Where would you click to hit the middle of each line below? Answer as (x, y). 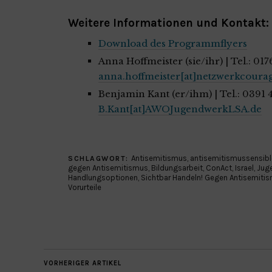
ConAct (219, 168)
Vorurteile (85, 187)
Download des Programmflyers (173, 43)
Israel (244, 168)
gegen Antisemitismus (108, 168)
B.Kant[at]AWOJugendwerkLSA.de (180, 109)
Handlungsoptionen (103, 177)
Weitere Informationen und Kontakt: (168, 23)
